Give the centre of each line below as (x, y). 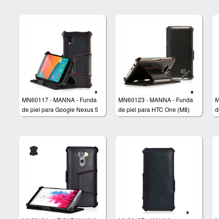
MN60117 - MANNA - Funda (59, 99)
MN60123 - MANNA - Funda (156, 99)
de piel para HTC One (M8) (154, 109)
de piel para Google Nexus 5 (60, 109)
